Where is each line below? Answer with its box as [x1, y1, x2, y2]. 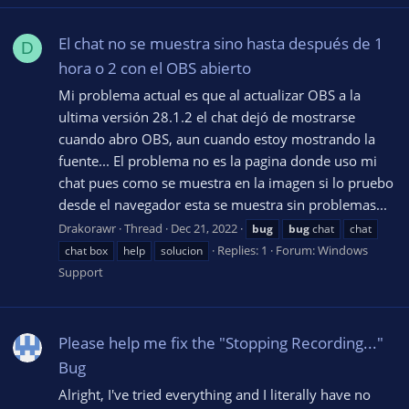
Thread [124, 219, 163, 236]
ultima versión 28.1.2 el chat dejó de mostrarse [58, 107, 355, 126]
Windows [318, 241, 368, 258]
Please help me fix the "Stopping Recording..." [58, 331, 383, 353]
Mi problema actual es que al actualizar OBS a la [58, 85, 361, 104]
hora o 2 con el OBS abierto [58, 58, 251, 79]
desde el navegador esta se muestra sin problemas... [58, 194, 387, 214]
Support [58, 263, 103, 280]
